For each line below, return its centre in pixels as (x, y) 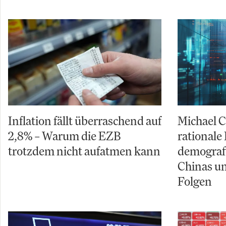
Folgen (195, 181)
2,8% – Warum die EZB (64, 136)
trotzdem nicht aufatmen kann (84, 151)
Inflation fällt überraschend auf (85, 121)
